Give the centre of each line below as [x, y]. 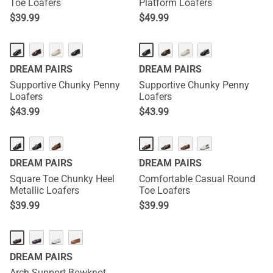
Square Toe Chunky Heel [62, 179]
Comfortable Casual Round [197, 179]
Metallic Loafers [44, 190]
